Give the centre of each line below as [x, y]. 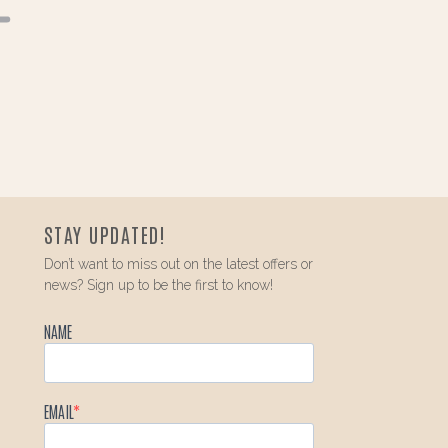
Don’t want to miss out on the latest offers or [178, 263]
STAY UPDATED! [105, 233]
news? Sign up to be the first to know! [158, 284]
